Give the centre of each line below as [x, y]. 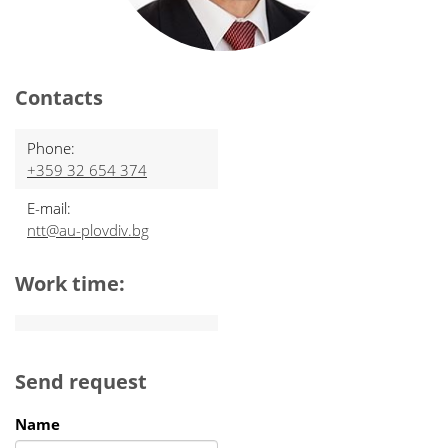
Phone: [51, 148]
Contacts [59, 97]
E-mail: [49, 208]
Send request [81, 381]
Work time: [70, 283]
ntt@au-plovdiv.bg [88, 230]
